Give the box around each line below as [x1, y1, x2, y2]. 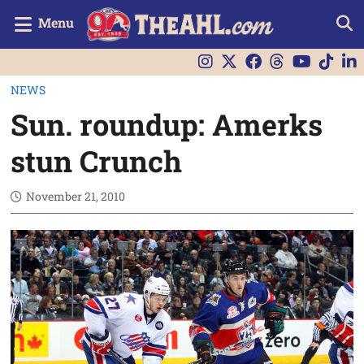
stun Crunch [11, 141, 183, 180]
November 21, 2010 [26, 188, 126, 204]
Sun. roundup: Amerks [11, 104, 323, 144]
